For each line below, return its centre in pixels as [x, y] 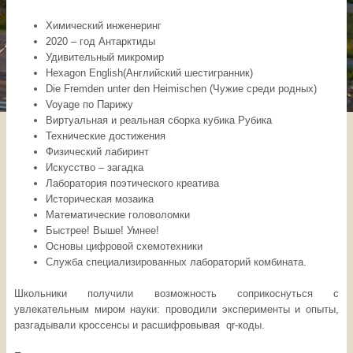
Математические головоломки [118, 215]
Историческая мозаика [100, 199]
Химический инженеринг [104, 26]
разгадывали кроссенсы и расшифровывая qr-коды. [139, 325]
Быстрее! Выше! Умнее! [102, 231]
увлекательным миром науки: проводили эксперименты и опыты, [176, 310]
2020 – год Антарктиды [100, 42]
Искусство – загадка [95, 168]
